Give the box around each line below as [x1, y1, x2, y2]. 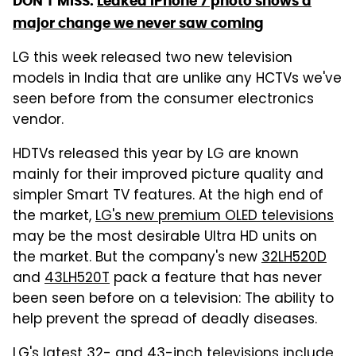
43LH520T [44, 267, 110, 290]
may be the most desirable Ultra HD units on [13, 226, 317, 249]
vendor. [13, 109, 64, 132]
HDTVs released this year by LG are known [13, 143, 299, 166]
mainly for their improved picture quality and [13, 164, 323, 187]
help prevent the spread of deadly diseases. [13, 308, 317, 331]
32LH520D [261, 246, 327, 269]
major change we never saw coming [13, 14, 264, 32]
